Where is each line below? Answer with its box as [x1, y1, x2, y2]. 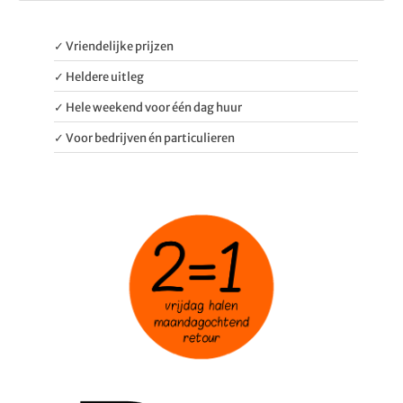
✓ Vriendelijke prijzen [54, 38, 174, 54]
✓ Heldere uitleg [54, 68, 144, 85]
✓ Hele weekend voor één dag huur [54, 99, 242, 115]
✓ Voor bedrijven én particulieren [54, 130, 235, 146]
